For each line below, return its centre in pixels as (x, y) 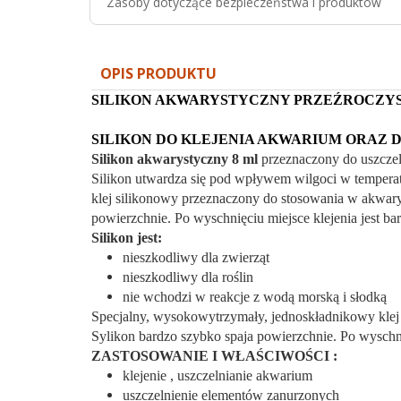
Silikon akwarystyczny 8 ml (175, 159)
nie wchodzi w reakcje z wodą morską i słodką (255, 297)
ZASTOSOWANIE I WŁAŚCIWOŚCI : (214, 356)
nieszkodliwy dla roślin (188, 277)
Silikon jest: (127, 238)
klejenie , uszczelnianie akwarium (218, 375)
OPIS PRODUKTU (158, 73)
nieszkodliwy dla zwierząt (196, 257)
